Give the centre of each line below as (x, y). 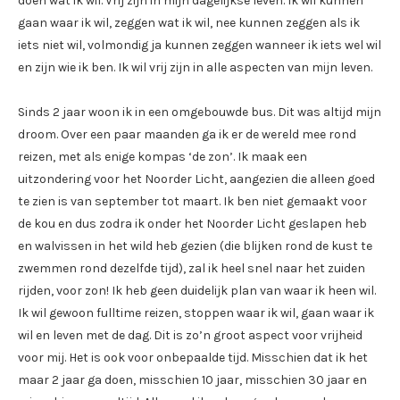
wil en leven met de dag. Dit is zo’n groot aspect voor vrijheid (190, 336)
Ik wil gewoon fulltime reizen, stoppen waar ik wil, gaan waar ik (196, 313)
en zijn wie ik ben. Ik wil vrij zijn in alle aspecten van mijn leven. (195, 68)
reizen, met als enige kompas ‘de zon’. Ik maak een (162, 157)
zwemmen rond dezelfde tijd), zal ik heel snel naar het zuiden (192, 269)
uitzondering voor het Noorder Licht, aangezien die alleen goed (196, 179)
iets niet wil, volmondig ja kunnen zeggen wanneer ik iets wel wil (200, 46)
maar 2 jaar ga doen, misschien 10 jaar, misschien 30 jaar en (192, 380)
